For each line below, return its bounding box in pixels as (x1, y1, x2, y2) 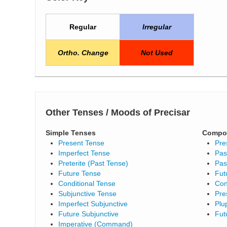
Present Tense (58, 139, 105, 147)
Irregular (142, 23, 171, 31)
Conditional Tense (58, 179, 116, 187)
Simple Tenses (46, 129, 96, 137)
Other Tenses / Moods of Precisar (46, 107, 191, 118)
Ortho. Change (57, 49, 108, 57)
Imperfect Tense (58, 149, 110, 157)
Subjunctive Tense (58, 190, 117, 198)
